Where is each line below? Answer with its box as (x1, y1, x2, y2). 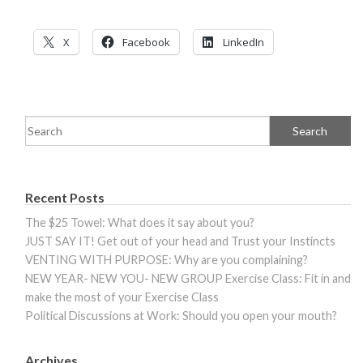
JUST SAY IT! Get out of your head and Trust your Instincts (25, 234, 335, 249)
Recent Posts (25, 190, 105, 206)
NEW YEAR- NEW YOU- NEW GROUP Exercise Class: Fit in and (25, 271, 351, 286)
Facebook (122, 35, 170, 50)
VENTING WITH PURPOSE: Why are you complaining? (25, 253, 308, 267)
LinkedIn (223, 35, 264, 50)
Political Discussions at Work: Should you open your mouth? (25, 309, 337, 323)
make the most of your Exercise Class (25, 290, 219, 305)
